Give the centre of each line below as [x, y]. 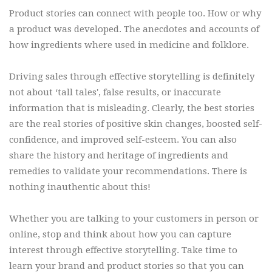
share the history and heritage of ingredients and [119, 156]
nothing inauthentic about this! [81, 187]
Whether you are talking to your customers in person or [134, 219]
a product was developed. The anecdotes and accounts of [134, 29]
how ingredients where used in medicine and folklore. [129, 45]
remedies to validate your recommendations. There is [128, 172]
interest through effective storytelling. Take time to [123, 250]
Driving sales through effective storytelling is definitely [132, 77]
